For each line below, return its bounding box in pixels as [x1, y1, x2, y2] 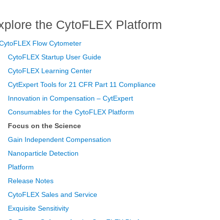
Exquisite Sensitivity [8, 204, 69, 213]
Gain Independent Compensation [8, 136, 111, 144]
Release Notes [8, 177, 54, 185]
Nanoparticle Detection [8, 149, 79, 158]
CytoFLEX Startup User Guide [8, 53, 102, 61]
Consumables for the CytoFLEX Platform [8, 108, 135, 116]
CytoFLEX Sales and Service [8, 191, 98, 199]
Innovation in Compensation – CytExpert [8, 94, 134, 103]
